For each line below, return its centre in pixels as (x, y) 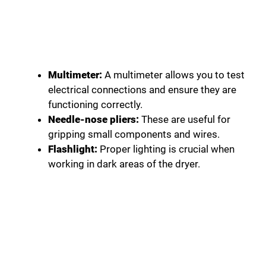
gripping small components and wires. (134, 134)
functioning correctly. (95, 104)
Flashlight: (73, 149)
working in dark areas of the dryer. (124, 164)
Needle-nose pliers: (94, 119)
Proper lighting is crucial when (166, 149)
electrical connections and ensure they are (142, 89)
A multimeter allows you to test (173, 75)
